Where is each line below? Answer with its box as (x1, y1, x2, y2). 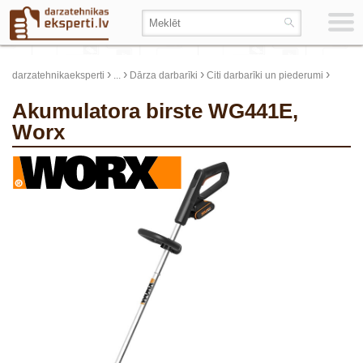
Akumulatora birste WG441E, (12, 99, 28, 123)
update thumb (277, 162, 339, 173)
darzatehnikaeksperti (12, 70, 105, 81)
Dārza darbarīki (130, 70, 198, 81)
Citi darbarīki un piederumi (207, 70, 323, 81)
